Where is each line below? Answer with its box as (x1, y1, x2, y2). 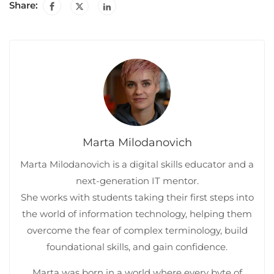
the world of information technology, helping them (22, 207, 252, 220)
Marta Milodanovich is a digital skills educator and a (20, 158, 254, 170)
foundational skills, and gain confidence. (46, 240, 228, 253)
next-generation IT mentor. (75, 174, 199, 187)
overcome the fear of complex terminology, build (26, 224, 248, 236)
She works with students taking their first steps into (20, 191, 254, 203)
